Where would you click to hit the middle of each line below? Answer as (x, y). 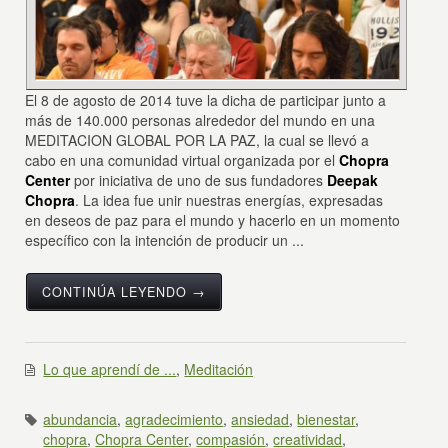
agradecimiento (174, 418)
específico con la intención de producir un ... (165, 239)
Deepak (353, 179)
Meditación (219, 368)
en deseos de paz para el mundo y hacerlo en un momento (213, 219)
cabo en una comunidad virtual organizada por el (182, 159)
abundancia (80, 418)
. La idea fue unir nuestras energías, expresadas (229, 199)
